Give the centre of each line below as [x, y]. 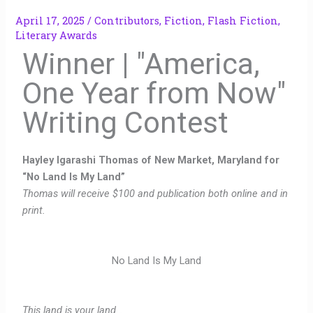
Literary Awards [57, 36]
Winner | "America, [141, 64]
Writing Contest [126, 123]
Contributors [127, 21]
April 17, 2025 [52, 21]
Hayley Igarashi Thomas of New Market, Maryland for [151, 160]
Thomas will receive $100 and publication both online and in [155, 194]
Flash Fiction [243, 21]
